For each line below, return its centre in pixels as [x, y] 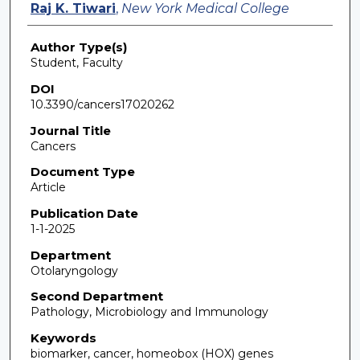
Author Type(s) [78, 47]
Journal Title [70, 130]
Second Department [96, 297]
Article [48, 188]
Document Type [82, 172]
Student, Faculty [76, 63]
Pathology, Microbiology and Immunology [149, 312]
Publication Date [84, 213]
